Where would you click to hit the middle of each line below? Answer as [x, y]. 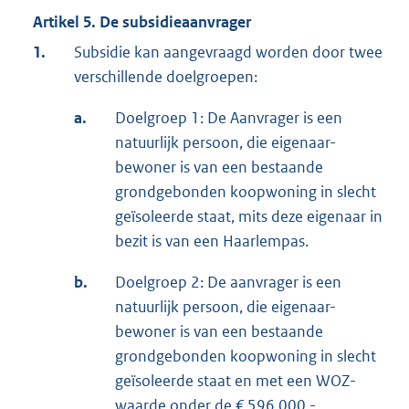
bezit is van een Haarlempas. [212, 241]
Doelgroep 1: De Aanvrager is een [229, 117]
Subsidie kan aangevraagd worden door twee [228, 52]
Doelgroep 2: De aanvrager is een [228, 282]
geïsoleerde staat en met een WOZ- [236, 380]
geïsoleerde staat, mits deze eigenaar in [249, 216]
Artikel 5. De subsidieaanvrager [142, 21]
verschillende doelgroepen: [166, 76]
